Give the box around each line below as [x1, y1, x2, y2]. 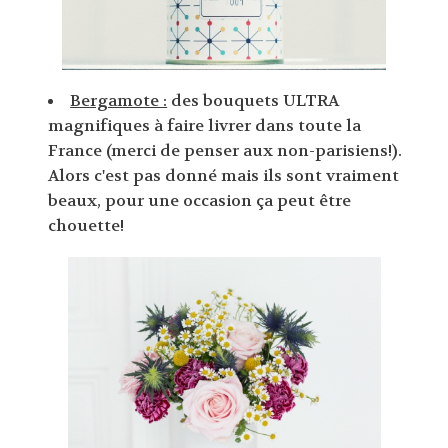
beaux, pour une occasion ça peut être [48, 190, 352, 212]
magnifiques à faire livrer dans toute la [48, 115, 362, 137]
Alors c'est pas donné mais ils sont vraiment [48, 165, 400, 187]
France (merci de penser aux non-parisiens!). [48, 140, 403, 162]
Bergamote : [70, 90, 168, 112]
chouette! [48, 215, 125, 237]
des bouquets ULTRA [167, 90, 340, 112]
